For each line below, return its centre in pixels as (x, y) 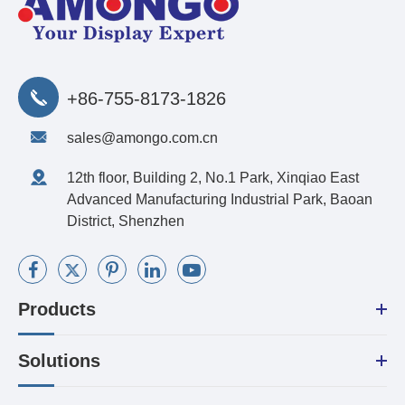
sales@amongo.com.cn (142, 138)
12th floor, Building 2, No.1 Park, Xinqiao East (213, 178)
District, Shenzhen (126, 221)
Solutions (59, 361)
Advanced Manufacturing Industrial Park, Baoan (220, 200)
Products (57, 310)
